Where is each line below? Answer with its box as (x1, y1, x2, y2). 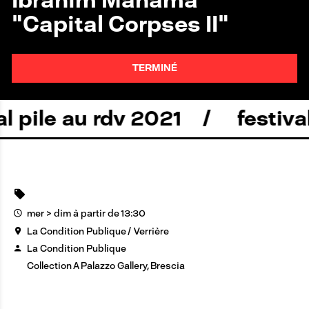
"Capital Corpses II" (11, 10, 229, 37)
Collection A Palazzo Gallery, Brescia (26, 260, 185, 272)
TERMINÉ (132, 62, 177, 74)
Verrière (133, 225, 169, 237)
